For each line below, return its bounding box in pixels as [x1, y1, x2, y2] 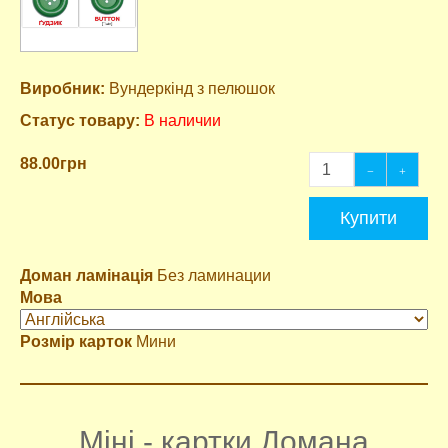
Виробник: [20, 80, 105, 98]
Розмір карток [20, 333, 132, 351]
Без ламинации [153, 267, 271, 285]
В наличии [144, 112, 221, 130]
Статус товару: [20, 112, 140, 130]
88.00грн [20, 155, 87, 173]
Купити [340, 208, 397, 229]
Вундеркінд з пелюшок [105, 80, 275, 98]
